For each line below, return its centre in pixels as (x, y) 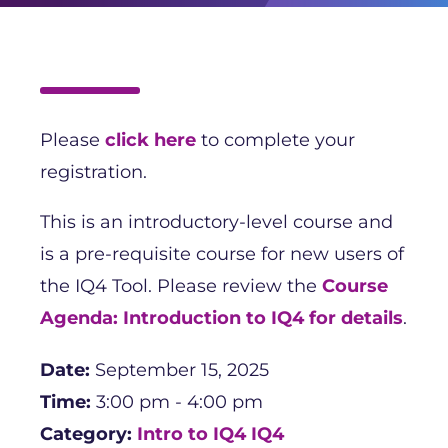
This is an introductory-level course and (216, 221)
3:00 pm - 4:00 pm (179, 401)
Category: (88, 433)
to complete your (275, 139)
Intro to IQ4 (191, 433)
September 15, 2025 (182, 369)
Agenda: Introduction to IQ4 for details (221, 317)
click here (150, 139)
